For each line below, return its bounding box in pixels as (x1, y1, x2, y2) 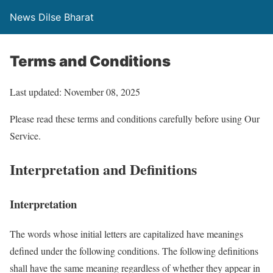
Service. (10, 129, 41, 142)
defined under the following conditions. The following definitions (10, 244, 258, 257)
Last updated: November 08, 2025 (10, 85, 140, 98)
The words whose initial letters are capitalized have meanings (10, 227, 243, 240)
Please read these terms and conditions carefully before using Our (10, 112, 260, 125)
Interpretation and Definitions (10, 158, 197, 180)
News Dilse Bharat (10, 11, 94, 23)
